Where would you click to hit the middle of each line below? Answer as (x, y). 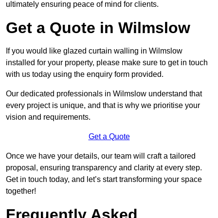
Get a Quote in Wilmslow (98, 28)
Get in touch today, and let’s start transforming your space (104, 180)
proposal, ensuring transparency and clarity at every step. (104, 168)
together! (21, 191)
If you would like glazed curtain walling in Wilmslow (94, 51)
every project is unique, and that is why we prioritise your (103, 106)
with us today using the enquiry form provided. (85, 74)
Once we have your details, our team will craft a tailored (101, 156)
